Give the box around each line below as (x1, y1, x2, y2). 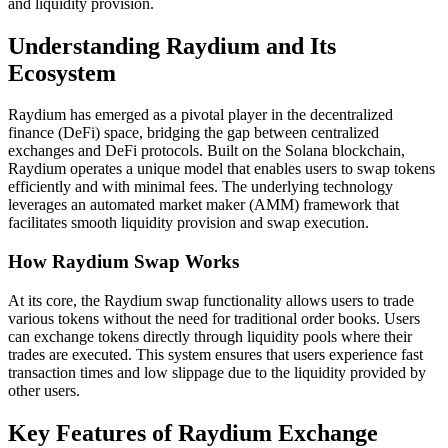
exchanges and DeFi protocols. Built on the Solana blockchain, (8, 142, 405, 160)
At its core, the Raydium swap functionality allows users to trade (8, 291, 414, 309)
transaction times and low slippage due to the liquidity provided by (8, 363, 426, 381)
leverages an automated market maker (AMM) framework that (8, 196, 399, 214)
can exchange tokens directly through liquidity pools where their (8, 327, 412, 345)
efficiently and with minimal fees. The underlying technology (8, 178, 393, 196)
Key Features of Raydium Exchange (8, 419, 378, 446)
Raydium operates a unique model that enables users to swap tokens (8, 160, 435, 178)
